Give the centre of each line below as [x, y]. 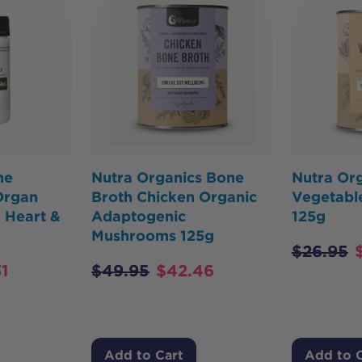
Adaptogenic [139, 217]
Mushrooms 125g [153, 236]
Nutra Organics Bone [168, 178]
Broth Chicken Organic [175, 197]
